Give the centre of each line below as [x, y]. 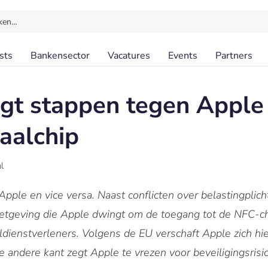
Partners [234, 56]
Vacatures [129, 56]
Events [183, 56]
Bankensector [60, 56]
